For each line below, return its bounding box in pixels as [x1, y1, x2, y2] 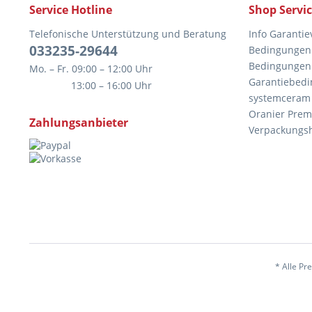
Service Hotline [29, 2, 112, 18]
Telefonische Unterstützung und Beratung [29, 27, 226, 41]
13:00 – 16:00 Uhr [29, 79, 152, 93]
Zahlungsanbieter [29, 115, 128, 131]
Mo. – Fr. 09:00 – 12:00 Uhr [29, 62, 153, 76]
